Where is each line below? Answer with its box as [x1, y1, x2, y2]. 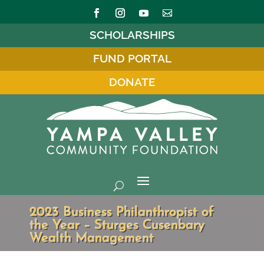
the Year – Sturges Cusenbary [29, 219, 204, 232]
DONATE [109, 75, 155, 88]
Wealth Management [29, 232, 154, 245]
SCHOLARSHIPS [89, 28, 175, 41]
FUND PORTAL [93, 52, 171, 65]
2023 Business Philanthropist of [29, 206, 214, 219]
